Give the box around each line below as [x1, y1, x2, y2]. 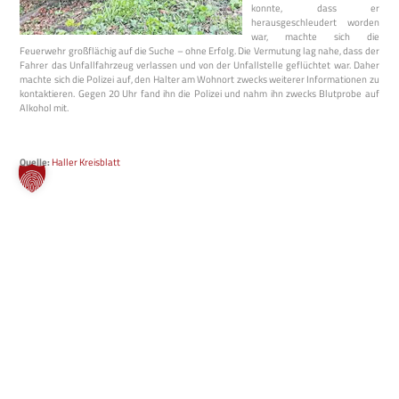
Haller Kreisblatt [52, 153, 121, 169]
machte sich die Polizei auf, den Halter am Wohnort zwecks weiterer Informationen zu [20, 70, 379, 86]
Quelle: [20, 153, 51, 169]
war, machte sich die [251, 28, 379, 44]
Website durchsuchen [20, 224, 156, 247]
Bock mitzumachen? [143, 368, 256, 382]
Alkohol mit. [20, 99, 69, 115]
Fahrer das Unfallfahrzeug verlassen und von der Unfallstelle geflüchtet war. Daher [20, 56, 379, 72]
